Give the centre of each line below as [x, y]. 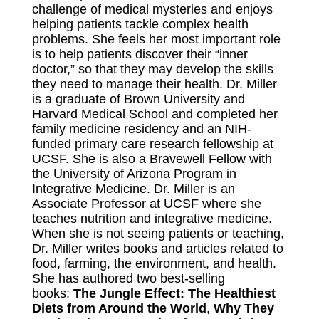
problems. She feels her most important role [156, 39]
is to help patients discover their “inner [140, 54]
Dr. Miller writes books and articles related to [157, 249]
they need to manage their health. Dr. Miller [154, 84]
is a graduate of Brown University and [138, 99]
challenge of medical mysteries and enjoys [152, 9]
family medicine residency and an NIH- [141, 129]
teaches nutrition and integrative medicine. [153, 219]
